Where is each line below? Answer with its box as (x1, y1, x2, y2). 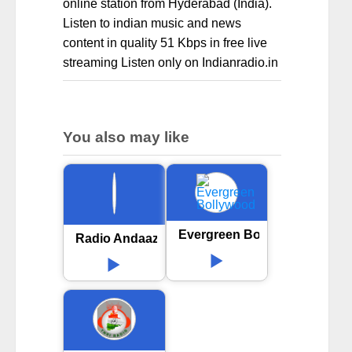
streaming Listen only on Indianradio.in (63, 56, 278, 70)
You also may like (63, 129, 189, 146)
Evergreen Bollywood (178, 228, 307, 242)
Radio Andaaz (75, 232, 159, 246)
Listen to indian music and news (63, 16, 241, 31)
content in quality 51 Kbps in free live (63, 36, 267, 50)
